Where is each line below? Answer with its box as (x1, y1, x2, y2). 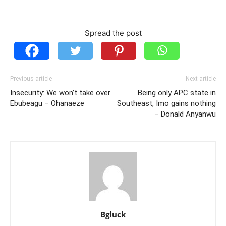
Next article (186, 75, 216, 82)
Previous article (10, 75, 52, 82)
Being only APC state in (138, 88, 216, 97)
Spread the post (84, 28, 142, 38)
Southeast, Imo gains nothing (117, 98, 216, 108)
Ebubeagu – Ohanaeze (10, 98, 84, 108)
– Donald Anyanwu (154, 109, 216, 119)
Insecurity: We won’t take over (10, 88, 110, 97)
